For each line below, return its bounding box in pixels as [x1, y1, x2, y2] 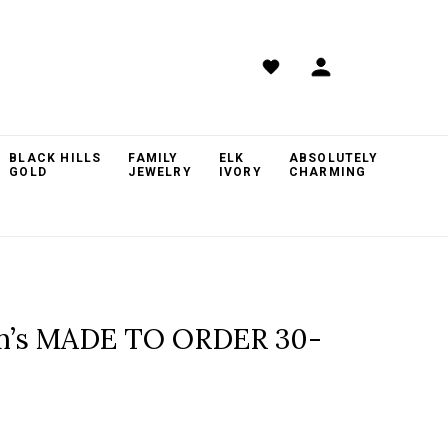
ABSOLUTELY [288, 151, 378, 165]
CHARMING [288, 165, 367, 179]
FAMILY [128, 151, 179, 165]
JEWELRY [128, 165, 192, 179]
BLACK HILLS [9, 151, 102, 165]
